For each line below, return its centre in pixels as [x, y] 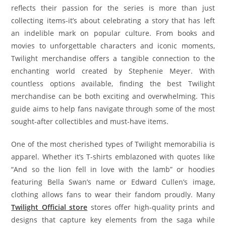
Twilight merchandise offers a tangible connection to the [113, 59]
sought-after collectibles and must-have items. [90, 122]
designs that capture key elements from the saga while [113, 220]
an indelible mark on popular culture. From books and [113, 33]
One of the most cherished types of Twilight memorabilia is [113, 144]
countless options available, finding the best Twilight [113, 84]
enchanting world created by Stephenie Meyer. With [113, 71]
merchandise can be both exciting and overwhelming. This [113, 96]
